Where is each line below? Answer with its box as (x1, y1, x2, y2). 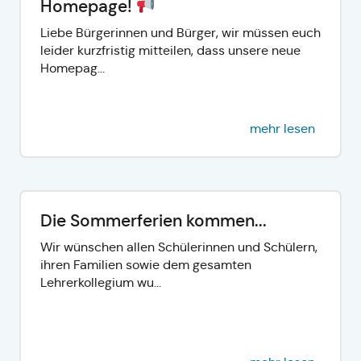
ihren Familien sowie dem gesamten (40, 256, 251, 272)
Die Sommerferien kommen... (40, 210, 267, 231)
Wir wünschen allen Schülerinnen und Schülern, (40, 239, 317, 255)
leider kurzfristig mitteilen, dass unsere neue (40, 42, 301, 58)
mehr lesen (250, 120, 315, 136)
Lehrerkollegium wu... (40, 274, 161, 290)
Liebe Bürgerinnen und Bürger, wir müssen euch (40, 24, 321, 40)
